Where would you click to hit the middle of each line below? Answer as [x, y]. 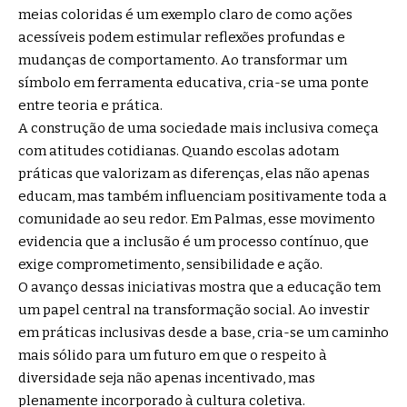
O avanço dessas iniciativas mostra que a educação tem [199, 287]
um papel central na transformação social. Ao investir [194, 309]
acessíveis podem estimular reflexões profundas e [182, 37]
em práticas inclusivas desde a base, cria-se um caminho [203, 332]
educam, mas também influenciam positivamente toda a [203, 196]
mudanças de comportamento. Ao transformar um [183, 60]
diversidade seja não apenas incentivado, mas [167, 377]
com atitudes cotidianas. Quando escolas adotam [179, 150]
